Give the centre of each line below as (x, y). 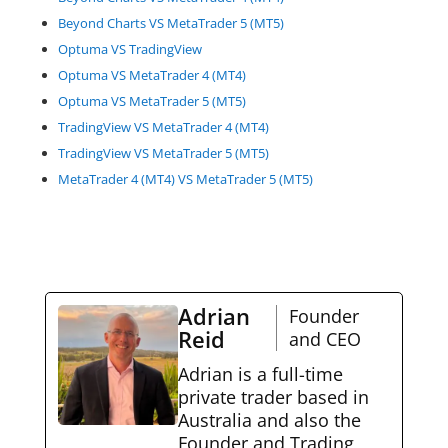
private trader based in (273, 396)
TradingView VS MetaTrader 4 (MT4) (163, 126)
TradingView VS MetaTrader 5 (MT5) (163, 152)
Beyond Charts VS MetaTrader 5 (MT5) (170, 22)
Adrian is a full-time (260, 373)
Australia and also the (269, 419)
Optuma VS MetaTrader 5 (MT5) (151, 100)
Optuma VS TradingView (129, 48)
